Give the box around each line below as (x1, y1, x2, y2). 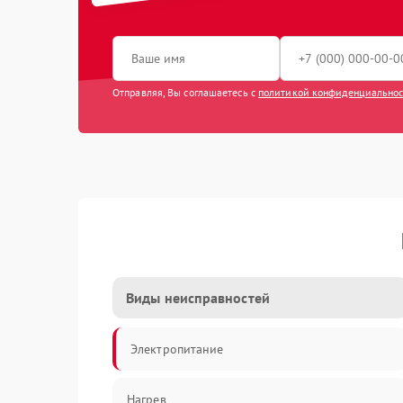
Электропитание (130, 341, 224, 357)
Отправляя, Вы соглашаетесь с (112, 85, 258, 99)
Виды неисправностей (126, 289, 270, 307)
